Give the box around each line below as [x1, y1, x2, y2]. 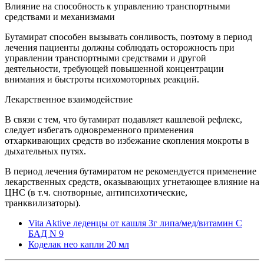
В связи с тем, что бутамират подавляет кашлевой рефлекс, [5, 114, 242, 124]
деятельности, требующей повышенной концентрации [5, 63, 224, 74]
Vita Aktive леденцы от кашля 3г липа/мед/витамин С [28, 217, 242, 228]
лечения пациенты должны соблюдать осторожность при [5, 42, 235, 52]
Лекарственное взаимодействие [5, 94, 133, 104]
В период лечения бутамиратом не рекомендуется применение [5, 166, 256, 176]
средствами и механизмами [5, 11, 115, 22]
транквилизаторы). [5, 197, 81, 208]
